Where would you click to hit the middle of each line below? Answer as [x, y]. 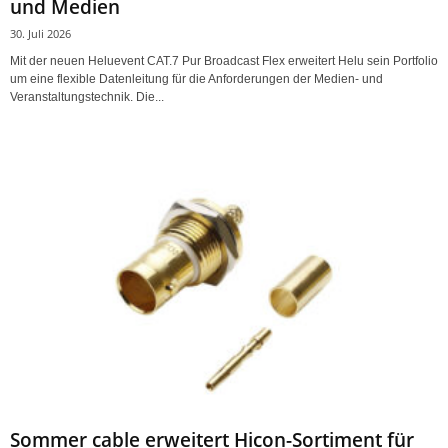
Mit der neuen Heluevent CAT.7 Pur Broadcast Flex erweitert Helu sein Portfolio [224, 61]
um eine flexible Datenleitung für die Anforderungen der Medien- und [196, 79]
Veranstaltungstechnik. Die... [87, 97]
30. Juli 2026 [40, 34]
